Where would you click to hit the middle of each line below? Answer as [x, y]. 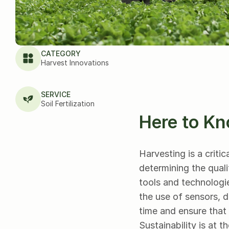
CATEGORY [61, 53]
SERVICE [56, 94]
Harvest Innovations [75, 62]
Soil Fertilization [68, 103]
